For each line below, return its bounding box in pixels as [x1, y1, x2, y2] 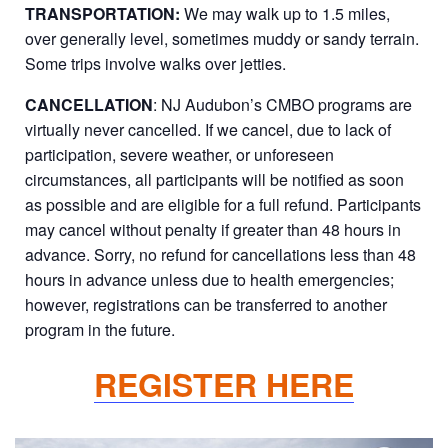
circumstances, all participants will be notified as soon [25, 167, 404, 191]
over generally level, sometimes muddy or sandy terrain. [25, 26, 419, 50]
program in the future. [25, 317, 175, 341]
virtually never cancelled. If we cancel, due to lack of [25, 117, 391, 141]
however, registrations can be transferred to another [25, 292, 387, 316]
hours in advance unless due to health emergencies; [25, 267, 394, 291]
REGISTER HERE [94, 360, 354, 407]
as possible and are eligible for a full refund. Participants [25, 192, 421, 216]
